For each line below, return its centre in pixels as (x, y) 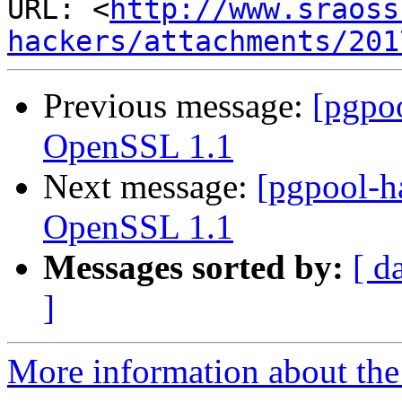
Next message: (150, 187)
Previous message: (178, 106)
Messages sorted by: (193, 267)
